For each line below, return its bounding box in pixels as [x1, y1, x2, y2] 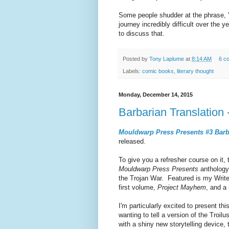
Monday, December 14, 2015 [119, 91, 193, 98]
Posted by [123, 55, 149, 62]
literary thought [177, 67, 214, 74]
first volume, [119, 183, 157, 191]
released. [119, 137, 148, 145]
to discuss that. [119, 30, 165, 38]
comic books [142, 67, 174, 74]
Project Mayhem [157, 183, 206, 191]
